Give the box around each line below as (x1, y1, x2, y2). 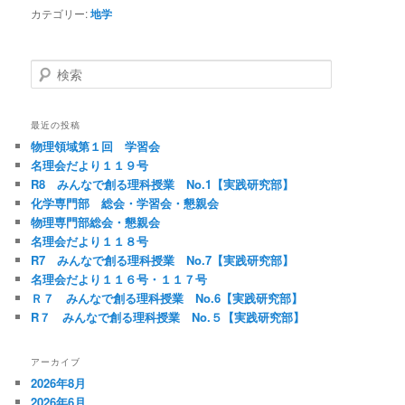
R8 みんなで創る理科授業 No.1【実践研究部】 (31, 174, 295, 193)
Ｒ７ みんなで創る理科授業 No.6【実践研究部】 (31, 288, 304, 306)
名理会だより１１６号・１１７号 (31, 269, 208, 287)
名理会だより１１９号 (31, 155, 149, 174)
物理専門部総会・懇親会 (31, 212, 161, 231)
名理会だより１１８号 (31, 231, 149, 250)
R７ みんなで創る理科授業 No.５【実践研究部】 (31, 307, 306, 325)
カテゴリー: (31, 5, 89, 21)
